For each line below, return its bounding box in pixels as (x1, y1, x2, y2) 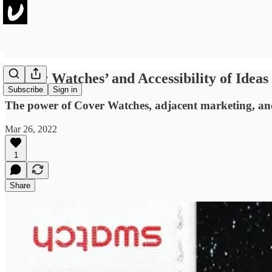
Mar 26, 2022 (5, 123, 57, 134)
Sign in (53, 85, 77, 95)
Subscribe (8, 85, 43, 95)
